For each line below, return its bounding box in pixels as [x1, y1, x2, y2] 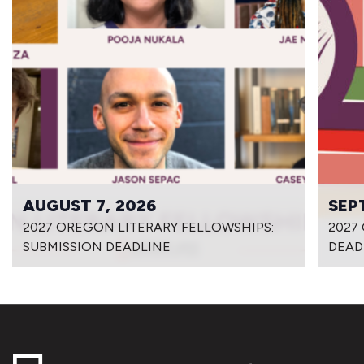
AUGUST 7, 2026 [22, 196, 156, 216]
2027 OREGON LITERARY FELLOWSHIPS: [22, 219, 274, 236]
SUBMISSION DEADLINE [22, 239, 171, 255]
